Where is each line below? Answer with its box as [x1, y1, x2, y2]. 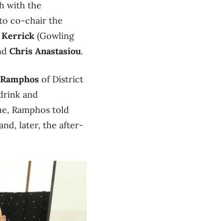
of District [39, 73, 83, 85]
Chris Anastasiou [9, 45, 81, 57]
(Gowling [35, 30, 74, 41]
